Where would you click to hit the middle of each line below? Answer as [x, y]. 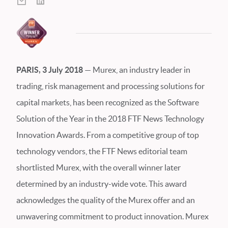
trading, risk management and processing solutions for [110, 86]
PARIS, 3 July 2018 [50, 70]
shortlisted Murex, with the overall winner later [98, 167]
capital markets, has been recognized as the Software [108, 102]
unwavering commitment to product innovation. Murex [112, 216]
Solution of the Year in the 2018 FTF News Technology [110, 119]
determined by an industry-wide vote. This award [102, 184]
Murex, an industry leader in [141, 70]
